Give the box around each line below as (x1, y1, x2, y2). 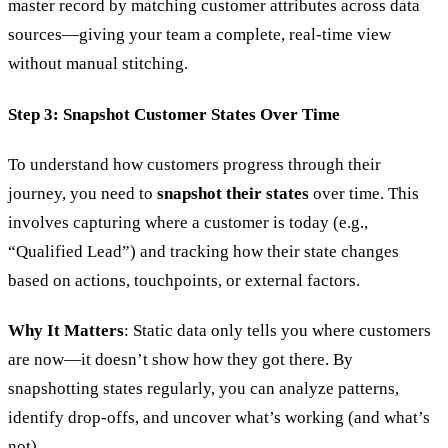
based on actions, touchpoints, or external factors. (8, 270, 360, 290)
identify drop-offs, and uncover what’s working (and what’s (8, 408, 430, 428)
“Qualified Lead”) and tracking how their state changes (8, 241, 399, 261)
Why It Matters (8, 321, 124, 341)
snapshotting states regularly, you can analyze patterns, (8, 379, 399, 399)
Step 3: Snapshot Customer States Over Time (8, 104, 340, 124)
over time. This (309, 183, 419, 203)
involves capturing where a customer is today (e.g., (8, 212, 368, 232)
